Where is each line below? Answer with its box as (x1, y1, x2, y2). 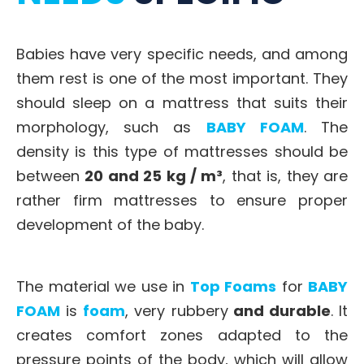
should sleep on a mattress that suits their (16, 93, 348, 114)
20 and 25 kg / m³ (84, 166, 223, 187)
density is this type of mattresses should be (16, 141, 348, 162)
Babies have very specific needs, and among (16, 44, 348, 65)
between (16, 166, 85, 187)
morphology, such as (16, 117, 192, 138)
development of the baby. (16, 214, 204, 236)
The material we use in (16, 276, 184, 297)
